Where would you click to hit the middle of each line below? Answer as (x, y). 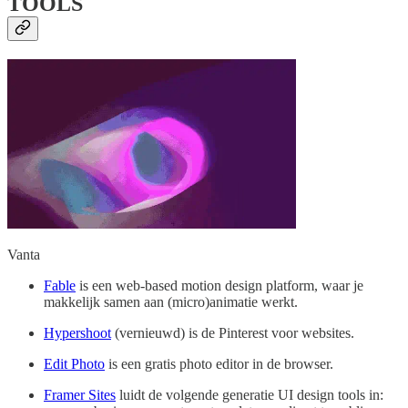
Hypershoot (77, 333)
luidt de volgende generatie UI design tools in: (250, 395)
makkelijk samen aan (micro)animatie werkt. (171, 302)
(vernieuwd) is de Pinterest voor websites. (233, 333)
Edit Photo (74, 364)
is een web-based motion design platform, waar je (219, 286)
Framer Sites (80, 395)
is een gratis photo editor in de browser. (219, 364)
